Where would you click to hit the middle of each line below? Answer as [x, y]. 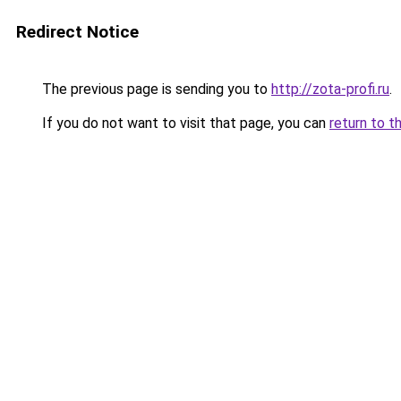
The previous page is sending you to [155, 89]
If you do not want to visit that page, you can [184, 123]
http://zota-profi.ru [330, 89]
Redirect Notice [77, 32]
